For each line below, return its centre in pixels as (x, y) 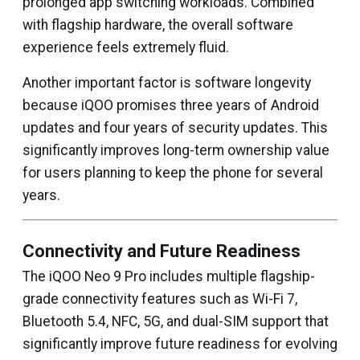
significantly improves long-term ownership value (176, 150)
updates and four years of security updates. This (175, 128)
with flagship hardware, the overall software (158, 25)
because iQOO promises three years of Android (171, 105)
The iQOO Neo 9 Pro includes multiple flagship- (169, 276)
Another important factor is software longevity (167, 83)
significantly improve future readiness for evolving (180, 344)
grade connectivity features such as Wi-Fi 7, (160, 299)
